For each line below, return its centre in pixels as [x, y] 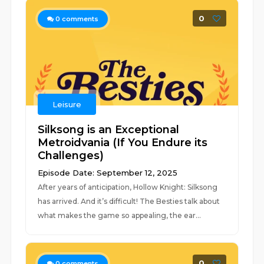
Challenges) [71, 156]
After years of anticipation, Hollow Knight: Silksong [128, 187]
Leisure [67, 104]
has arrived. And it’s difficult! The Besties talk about [129, 201]
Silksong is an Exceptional [109, 130]
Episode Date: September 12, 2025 [108, 173]
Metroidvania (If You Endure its [123, 143]
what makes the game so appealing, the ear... [120, 215]
